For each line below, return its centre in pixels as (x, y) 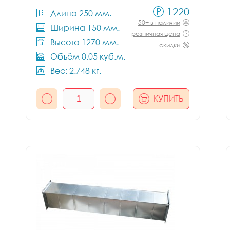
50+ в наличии (159, 22)
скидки (170, 45)
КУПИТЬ (169, 99)
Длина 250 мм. (81, 13)
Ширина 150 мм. (85, 28)
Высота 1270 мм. (84, 42)
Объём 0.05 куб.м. (88, 56)
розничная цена (156, 34)
